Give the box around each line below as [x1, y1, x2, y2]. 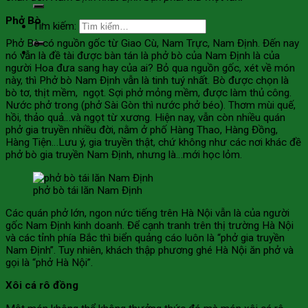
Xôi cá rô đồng [5, 279, 78, 292]
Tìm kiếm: [33, 19, 76, 32]
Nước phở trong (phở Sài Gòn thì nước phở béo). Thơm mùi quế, [5, 99, 296, 112]
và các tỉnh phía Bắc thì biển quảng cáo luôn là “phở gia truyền [5, 231, 285, 244]
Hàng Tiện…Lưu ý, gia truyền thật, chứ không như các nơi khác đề [5, 136, 301, 149]
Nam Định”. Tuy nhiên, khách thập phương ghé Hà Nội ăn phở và [5, 243, 294, 256]
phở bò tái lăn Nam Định [33, 184, 142, 197]
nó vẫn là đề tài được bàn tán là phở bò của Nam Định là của [5, 49, 280, 63]
